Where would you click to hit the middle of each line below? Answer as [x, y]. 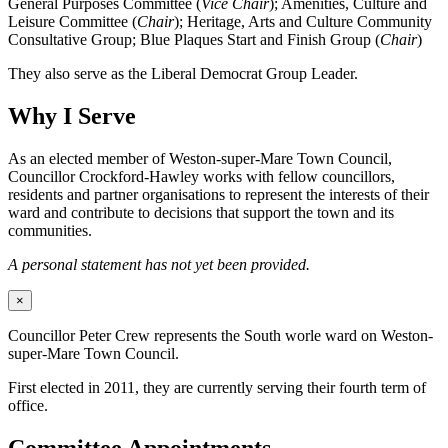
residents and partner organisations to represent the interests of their [218, 194]
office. [28, 405]
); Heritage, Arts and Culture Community [303, 22]
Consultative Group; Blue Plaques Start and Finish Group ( [194, 40]
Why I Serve [72, 115]
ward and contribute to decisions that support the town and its [201, 212]
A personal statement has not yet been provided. [159, 264]
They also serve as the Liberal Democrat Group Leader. [183, 74]
